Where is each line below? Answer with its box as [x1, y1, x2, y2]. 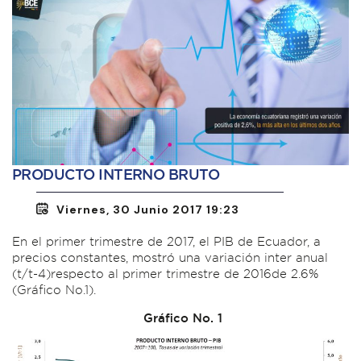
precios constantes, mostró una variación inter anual [12, 250, 328, 266]
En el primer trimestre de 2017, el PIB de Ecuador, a [12, 234, 321, 250]
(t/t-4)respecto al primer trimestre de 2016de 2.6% [12, 266, 318, 282]
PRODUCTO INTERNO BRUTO [12, 165, 220, 185]
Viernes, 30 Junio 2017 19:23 [56, 202, 239, 218]
